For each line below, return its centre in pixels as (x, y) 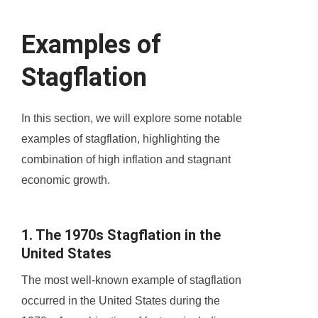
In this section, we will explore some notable (132, 119)
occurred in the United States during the (121, 301)
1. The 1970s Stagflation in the (121, 235)
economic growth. (66, 180)
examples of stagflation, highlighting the (121, 139)
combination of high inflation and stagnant (126, 160)
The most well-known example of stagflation (131, 280)
